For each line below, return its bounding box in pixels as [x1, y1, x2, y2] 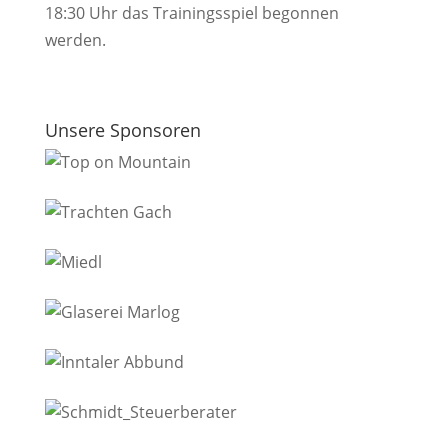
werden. [44, 29, 106, 51]
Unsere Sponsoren [44, 118, 201, 142]
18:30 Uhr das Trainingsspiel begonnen [44, 2, 339, 24]
